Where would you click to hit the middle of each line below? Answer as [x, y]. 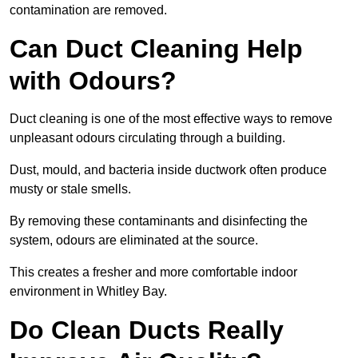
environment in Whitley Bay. [88, 292]
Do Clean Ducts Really [147, 330]
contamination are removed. [88, 10]
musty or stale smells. [70, 189]
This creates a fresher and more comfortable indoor [153, 272]
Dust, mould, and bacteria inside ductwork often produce [168, 170]
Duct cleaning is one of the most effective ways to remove [171, 119]
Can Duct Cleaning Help [156, 49]
